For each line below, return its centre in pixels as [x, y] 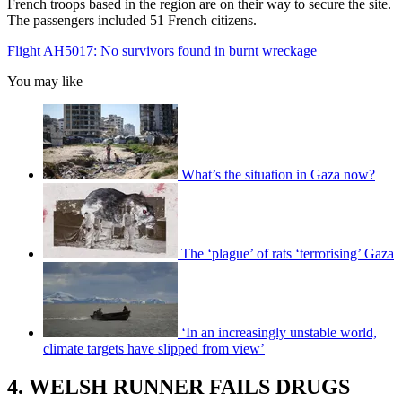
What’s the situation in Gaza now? [278, 174]
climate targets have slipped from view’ [154, 348]
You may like [45, 81]
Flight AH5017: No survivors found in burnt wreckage [162, 50]
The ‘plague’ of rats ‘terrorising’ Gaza [288, 253]
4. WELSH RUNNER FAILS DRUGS [179, 386]
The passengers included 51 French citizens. [132, 20]
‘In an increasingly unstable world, [279, 332]
